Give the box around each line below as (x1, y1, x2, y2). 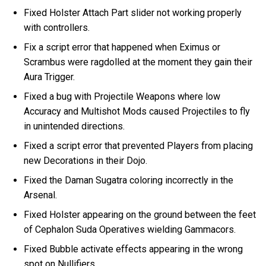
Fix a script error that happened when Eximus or (24, 41, 221, 53)
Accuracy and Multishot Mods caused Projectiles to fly (24, 105, 251, 117)
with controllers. (24, 21, 90, 33)
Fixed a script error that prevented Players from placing (24, 140, 254, 151)
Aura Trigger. (24, 71, 75, 83)
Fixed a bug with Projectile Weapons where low (24, 90, 221, 102)
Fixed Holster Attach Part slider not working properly (24, 7, 242, 18)
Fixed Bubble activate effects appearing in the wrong (24, 243, 243, 255)
